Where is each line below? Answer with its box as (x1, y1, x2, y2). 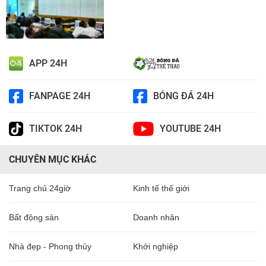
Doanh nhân (133, 212, 179, 222)
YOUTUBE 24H (159, 123, 221, 135)
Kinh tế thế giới (133, 183, 189, 193)
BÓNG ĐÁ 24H (153, 90, 214, 102)
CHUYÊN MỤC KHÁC (9, 153, 96, 165)
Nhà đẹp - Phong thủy (9, 241, 91, 251)
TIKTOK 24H (29, 123, 82, 135)
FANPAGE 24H (29, 90, 90, 102)
